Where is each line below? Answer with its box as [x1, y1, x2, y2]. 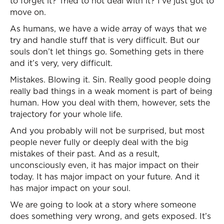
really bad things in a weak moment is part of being [10, 85, 212, 96]
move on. [10, 6, 46, 17]
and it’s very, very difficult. [10, 57, 112, 68]
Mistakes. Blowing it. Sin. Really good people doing [10, 74, 211, 85]
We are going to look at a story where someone [10, 199, 196, 210]
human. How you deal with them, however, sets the [10, 97, 210, 108]
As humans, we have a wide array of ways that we [10, 23, 206, 34]
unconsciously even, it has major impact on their [10, 159, 198, 170]
